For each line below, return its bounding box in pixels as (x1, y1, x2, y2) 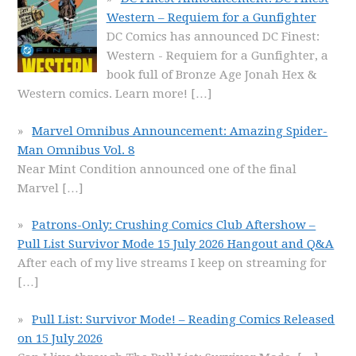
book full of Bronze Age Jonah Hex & (106, 68, 317, 82)
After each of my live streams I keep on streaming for (17, 256, 327, 270)
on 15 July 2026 (17, 331, 103, 346)
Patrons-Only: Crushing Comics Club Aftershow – (32, 218, 316, 232)
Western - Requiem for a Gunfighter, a (106, 48, 328, 63)
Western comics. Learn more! (17, 87, 188, 101)
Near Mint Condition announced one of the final (17, 161, 297, 176)
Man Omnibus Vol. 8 (17, 142, 135, 157)
